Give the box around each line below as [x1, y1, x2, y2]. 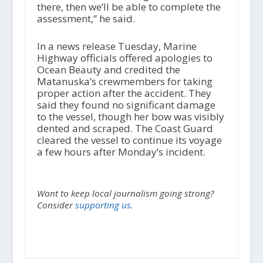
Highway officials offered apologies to [36, 50, 213, 65]
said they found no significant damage [36, 97, 215, 112]
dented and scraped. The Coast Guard [36, 121, 213, 135]
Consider [36, 198, 75, 211]
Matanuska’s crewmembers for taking [36, 74, 213, 88]
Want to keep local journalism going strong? [36, 187, 214, 199]
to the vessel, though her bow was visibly [36, 109, 224, 123]
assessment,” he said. [36, 11, 135, 25]
